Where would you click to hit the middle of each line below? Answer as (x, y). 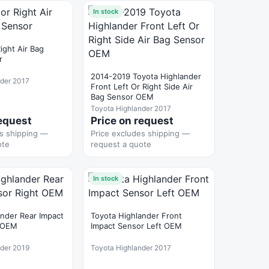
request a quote (121, 144)
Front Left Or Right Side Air (142, 86)
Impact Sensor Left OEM (136, 226)
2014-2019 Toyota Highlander (146, 76)
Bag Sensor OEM (122, 97)
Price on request (132, 121)
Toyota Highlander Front (136, 216)
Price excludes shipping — (140, 133)
